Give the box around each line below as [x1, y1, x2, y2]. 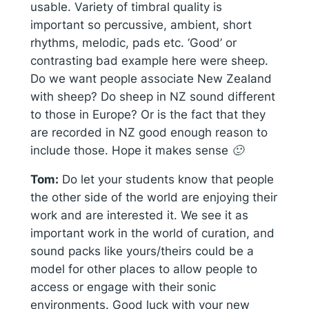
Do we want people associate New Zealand [30, 71, 272, 86]
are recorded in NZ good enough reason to [30, 125, 268, 139]
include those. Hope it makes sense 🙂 [30, 143, 243, 157]
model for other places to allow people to [30, 262, 257, 277]
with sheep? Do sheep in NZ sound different [30, 89, 275, 103]
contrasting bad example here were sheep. [30, 53, 268, 68]
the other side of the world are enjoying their [30, 190, 277, 205]
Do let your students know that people [58, 172, 274, 187]
